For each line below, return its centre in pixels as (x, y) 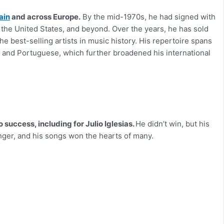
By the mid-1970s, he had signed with (148, 17)
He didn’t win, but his (172, 124)
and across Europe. (45, 17)
